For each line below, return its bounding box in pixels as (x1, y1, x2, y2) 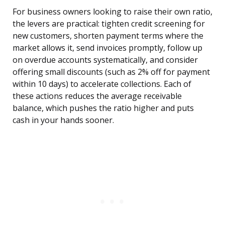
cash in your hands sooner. (13, 115, 114, 126)
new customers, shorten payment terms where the (13, 30, 203, 42)
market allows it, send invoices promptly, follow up (13, 42, 202, 54)
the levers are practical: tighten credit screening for (13, 18, 205, 30)
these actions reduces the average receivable (13, 90, 182, 102)
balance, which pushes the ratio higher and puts (13, 102, 194, 114)
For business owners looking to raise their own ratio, (13, 6, 212, 18)
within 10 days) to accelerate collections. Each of (13, 78, 191, 90)
